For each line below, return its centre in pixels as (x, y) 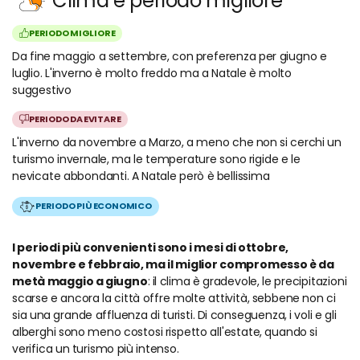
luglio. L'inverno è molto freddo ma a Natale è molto (152, 73)
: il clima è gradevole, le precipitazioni (247, 281)
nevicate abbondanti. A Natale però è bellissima (141, 176)
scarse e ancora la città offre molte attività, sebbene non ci (174, 298)
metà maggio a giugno (80, 281)
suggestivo (42, 90)
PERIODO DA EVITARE (75, 119)
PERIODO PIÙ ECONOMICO (94, 206)
